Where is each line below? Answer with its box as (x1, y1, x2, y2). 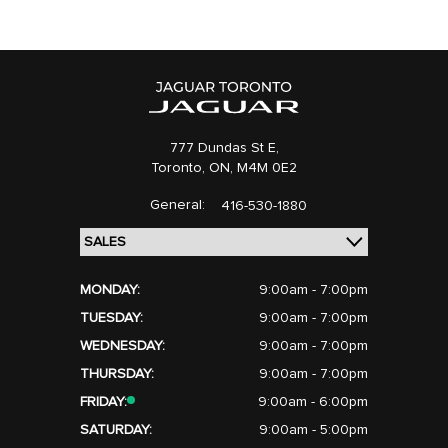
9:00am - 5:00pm (259, 423, 368, 437)
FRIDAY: (80, 395, 127, 409)
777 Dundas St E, (169, 141, 279, 155)
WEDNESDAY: (80, 339, 165, 353)
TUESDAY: (80, 311, 143, 325)
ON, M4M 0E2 (209, 161, 297, 175)
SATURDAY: (80, 423, 152, 437)
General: (149, 197, 209, 212)
